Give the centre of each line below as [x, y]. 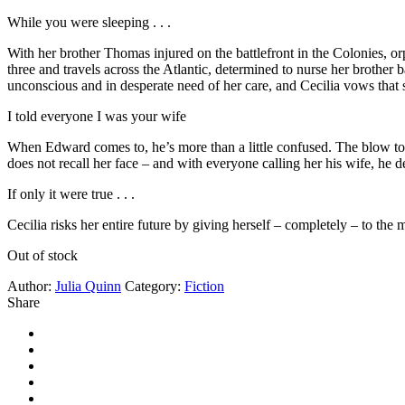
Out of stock [42, 255]
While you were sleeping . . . [89, 22]
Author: [29, 286]
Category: [153, 286]
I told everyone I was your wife [97, 116]
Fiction [204, 286]
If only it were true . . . [71, 193]
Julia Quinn [88, 286]
